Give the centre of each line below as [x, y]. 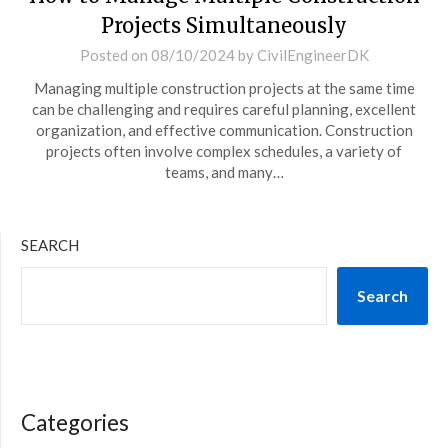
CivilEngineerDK [312, 55]
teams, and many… [224, 172]
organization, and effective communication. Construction [224, 130]
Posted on [115, 55]
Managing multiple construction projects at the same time [224, 88]
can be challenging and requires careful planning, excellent [224, 109]
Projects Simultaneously [224, 25]
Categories [75, 422]
